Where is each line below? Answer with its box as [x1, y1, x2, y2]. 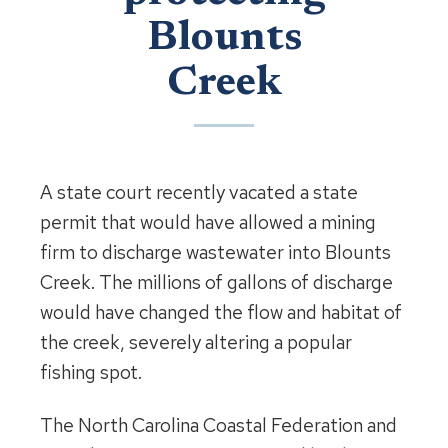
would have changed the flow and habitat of [40, 300, 402, 326]
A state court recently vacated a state [40, 180, 358, 206]
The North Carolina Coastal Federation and [40, 413, 397, 439]
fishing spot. [40, 360, 142, 386]
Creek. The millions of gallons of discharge [40, 270, 393, 296]
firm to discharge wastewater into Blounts [40, 240, 391, 266]
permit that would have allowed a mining [40, 210, 376, 236]
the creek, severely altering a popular [40, 330, 352, 356]
